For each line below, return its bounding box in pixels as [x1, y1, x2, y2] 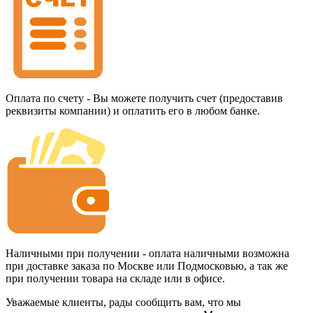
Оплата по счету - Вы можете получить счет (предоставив [6, 92, 283, 104]
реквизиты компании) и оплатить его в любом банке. [6, 104, 260, 117]
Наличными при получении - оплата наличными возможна [6, 247, 289, 259]
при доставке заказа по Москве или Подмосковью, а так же [6, 259, 288, 272]
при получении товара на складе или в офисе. [6, 272, 225, 284]
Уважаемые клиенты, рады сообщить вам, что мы [6, 296, 241, 308]
